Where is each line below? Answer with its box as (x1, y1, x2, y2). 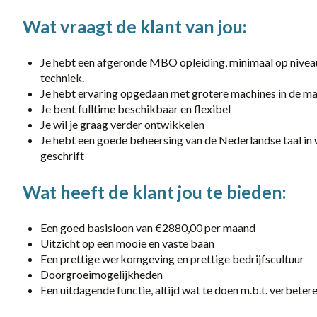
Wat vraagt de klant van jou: (23, 16, 247, 37)
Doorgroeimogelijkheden (40, 267, 163, 281)
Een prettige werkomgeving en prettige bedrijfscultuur (40, 252, 304, 265)
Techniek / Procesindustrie (78, 70, 207, 84)
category (57, 1, 96, 16)
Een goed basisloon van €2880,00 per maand (40, 221, 255, 234)
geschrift (40, 149, 84, 162)
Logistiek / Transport (78, 38, 180, 52)
